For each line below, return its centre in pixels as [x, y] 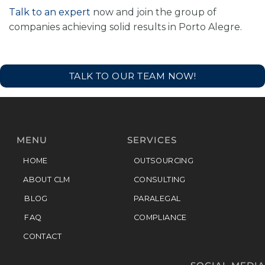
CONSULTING [159, 180]
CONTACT [42, 237]
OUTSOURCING [164, 161]
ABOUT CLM [47, 180]
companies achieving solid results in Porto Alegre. [125, 27]
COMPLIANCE [160, 218]
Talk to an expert [51, 12]
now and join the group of [155, 12]
